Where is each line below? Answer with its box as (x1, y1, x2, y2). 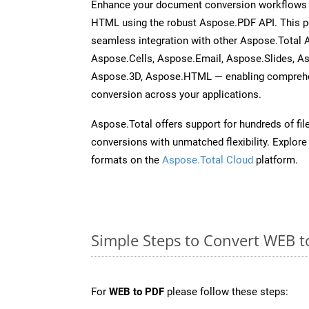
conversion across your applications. (91, 88, 261, 101)
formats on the (91, 153, 162, 166)
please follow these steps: (164, 285, 288, 298)
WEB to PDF (109, 285, 164, 298)
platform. (253, 153, 298, 166)
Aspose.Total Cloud (162, 153, 253, 166)
